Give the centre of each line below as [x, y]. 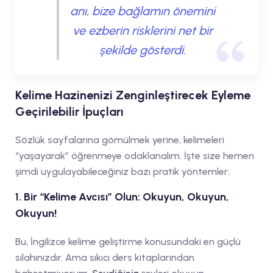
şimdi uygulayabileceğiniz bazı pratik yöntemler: [122, 171]
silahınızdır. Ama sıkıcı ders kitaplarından [105, 257]
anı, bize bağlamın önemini [142, 11]
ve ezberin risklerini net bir [142, 30]
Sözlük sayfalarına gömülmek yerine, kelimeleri [120, 140]
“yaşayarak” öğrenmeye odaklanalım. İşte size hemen [135, 155]
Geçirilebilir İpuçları [69, 111]
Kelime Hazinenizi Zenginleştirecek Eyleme [133, 95]
